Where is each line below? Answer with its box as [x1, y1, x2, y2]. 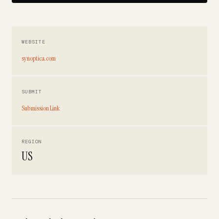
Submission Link [22, 104, 60, 112]
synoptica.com [22, 54, 56, 63]
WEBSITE [22, 39, 45, 45]
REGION [22, 138, 42, 145]
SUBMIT [22, 88, 42, 95]
